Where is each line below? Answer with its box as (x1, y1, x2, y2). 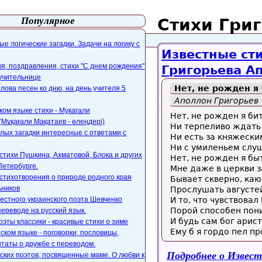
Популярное (21, 15, 75, 26)
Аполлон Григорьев (174, 96, 258, 105)
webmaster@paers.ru (23, 36, 112, 45)
